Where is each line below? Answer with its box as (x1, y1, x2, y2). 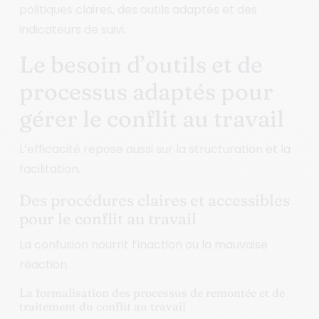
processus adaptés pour (19, 77, 273, 105)
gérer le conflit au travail (19, 104, 284, 132)
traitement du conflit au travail (19, 298, 186, 313)
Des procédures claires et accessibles (19, 189, 290, 210)
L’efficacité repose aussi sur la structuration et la (19, 140, 291, 157)
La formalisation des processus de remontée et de (19, 285, 285, 300)
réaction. (19, 256, 69, 273)
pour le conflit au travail (19, 208, 197, 229)
